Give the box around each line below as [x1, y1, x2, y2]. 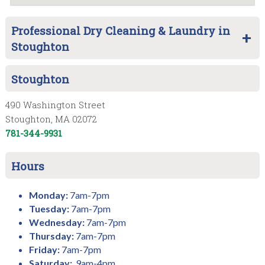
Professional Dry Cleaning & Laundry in [11, 22, 230, 38]
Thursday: [28, 230, 74, 241]
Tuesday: [28, 202, 69, 214]
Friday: [28, 243, 60, 255]
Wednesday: [28, 216, 85, 228]
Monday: [28, 189, 68, 201]
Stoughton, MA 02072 [5, 112, 97, 125]
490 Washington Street [5, 98, 105, 111]
